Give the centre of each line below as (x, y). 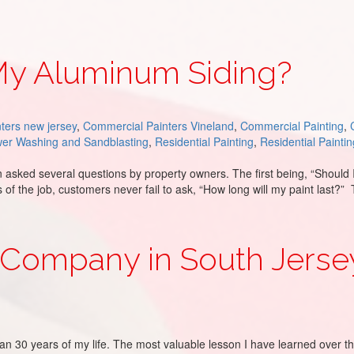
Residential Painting (204, 141)
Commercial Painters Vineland (158, 126)
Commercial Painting (292, 126)
